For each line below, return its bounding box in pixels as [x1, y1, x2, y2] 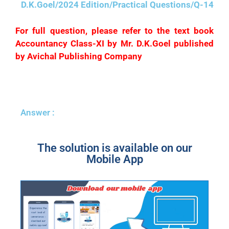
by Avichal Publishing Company [15, 51, 142, 61]
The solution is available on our [37, 141, 192, 154]
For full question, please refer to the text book [15, 25, 214, 36]
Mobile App [86, 152, 143, 166]
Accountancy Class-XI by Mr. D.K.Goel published [15, 38, 214, 49]
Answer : [20, 107, 55, 118]
